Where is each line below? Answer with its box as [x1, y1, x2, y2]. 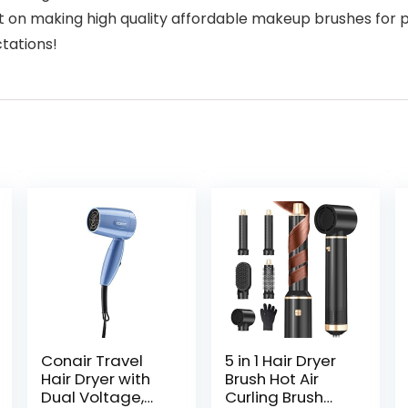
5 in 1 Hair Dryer [225, 350, 337, 372]
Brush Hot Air [225, 368, 320, 390]
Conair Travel [40, 350, 143, 372]
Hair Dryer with [40, 368, 150, 390]
